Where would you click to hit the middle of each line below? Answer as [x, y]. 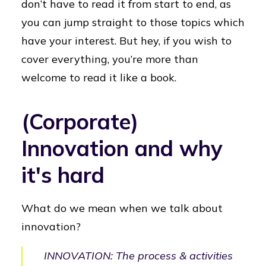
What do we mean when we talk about [122, 208]
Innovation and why [122, 148]
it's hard [63, 175]
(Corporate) [80, 121]
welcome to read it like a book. [99, 77]
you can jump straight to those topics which [133, 22]
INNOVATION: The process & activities [138, 256]
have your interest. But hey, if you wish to [126, 41]
